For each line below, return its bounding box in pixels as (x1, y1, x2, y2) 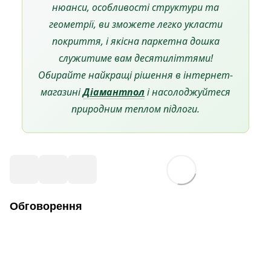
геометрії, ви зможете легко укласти (48, 18, 223, 31)
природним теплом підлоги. (71, 102, 200, 116)
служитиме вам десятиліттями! (58, 51, 213, 65)
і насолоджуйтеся (145, 85, 230, 99)
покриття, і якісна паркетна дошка (51, 34, 220, 48)
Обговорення (10, 200, 82, 212)
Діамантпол (83, 85, 145, 99)
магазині (41, 85, 83, 99)
